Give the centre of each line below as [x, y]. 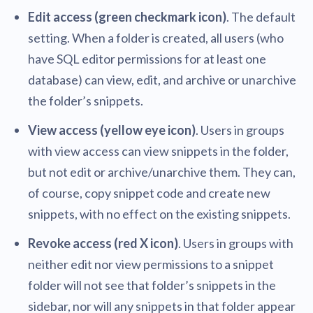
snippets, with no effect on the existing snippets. [159, 214]
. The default [261, 17]
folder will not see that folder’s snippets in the [152, 285]
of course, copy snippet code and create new [149, 193]
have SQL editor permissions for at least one [147, 59]
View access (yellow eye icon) [112, 130]
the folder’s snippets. [86, 101]
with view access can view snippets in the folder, [158, 151]
